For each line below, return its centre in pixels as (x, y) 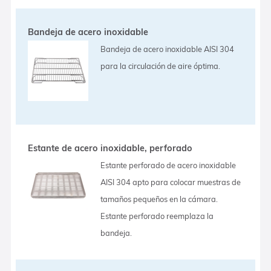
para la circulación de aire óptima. (161, 66)
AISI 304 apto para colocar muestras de (171, 182)
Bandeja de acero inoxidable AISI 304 (168, 49)
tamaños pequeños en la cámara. (159, 199)
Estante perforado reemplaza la (157, 216)
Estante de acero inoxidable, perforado (110, 148)
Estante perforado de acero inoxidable (168, 165)
